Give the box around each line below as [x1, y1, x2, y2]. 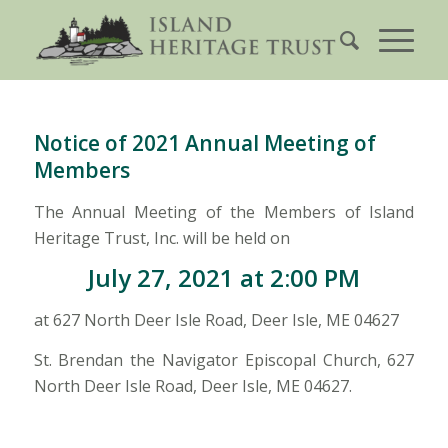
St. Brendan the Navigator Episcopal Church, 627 [33, 348, 415, 371]
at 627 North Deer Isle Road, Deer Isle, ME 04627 [33, 309, 399, 332]
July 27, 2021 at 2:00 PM [87, 260, 360, 294]
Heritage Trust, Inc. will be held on [33, 227, 290, 249]
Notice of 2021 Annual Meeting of [33, 129, 376, 157]
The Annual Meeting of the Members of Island [33, 201, 415, 223]
